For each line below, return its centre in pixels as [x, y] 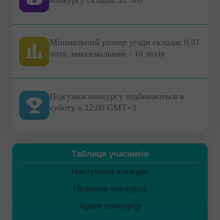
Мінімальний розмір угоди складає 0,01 [125, 42]
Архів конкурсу [110, 206]
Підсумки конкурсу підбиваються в [117, 96]
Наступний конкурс [110, 172]
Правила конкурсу [110, 189]
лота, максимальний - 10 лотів [107, 54]
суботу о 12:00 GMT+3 [93, 107]
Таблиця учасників [110, 154]
